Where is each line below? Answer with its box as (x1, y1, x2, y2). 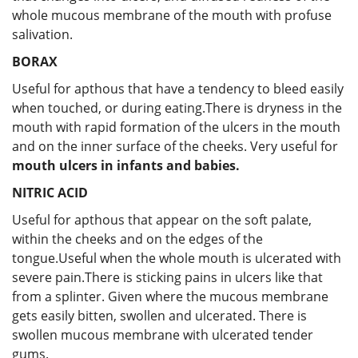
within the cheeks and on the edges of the (12, 229, 263, 248)
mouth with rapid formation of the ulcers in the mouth (12, 117, 340, 136)
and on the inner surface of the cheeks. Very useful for (12, 137, 338, 155)
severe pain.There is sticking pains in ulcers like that (12, 268, 323, 286)
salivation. (12, 25, 73, 43)
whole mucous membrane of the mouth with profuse (12, 6, 332, 24)
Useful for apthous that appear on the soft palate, (12, 210, 312, 229)
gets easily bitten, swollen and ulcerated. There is (12, 306, 307, 324)
